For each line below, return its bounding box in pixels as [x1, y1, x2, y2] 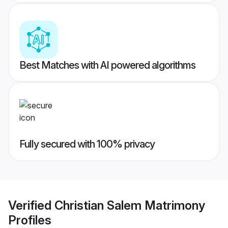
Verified [8, 197, 54, 213]
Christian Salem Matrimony [54, 197, 205, 213]
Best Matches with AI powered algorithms [19, 59, 195, 72]
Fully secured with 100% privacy [19, 138, 155, 151]
